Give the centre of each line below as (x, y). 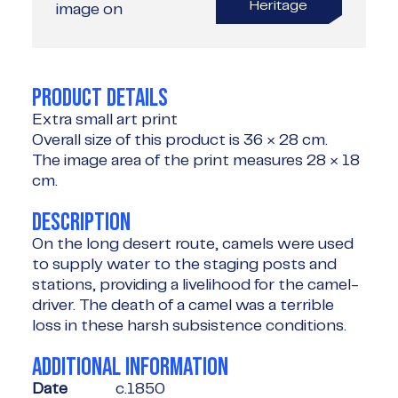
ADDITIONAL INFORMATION (130, 366)
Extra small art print (105, 119)
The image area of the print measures (169, 160)
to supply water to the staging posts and (184, 264)
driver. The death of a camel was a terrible (183, 305)
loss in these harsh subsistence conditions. (189, 326)
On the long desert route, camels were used (193, 244)
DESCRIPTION (81, 222)
